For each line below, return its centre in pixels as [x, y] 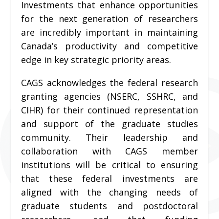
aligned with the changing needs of [109, 192]
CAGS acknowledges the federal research [109, 83]
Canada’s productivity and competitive [109, 46]
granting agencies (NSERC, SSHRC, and [109, 97]
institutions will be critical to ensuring [109, 165]
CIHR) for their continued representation [109, 110]
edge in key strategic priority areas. [96, 60]
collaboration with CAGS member [109, 151]
